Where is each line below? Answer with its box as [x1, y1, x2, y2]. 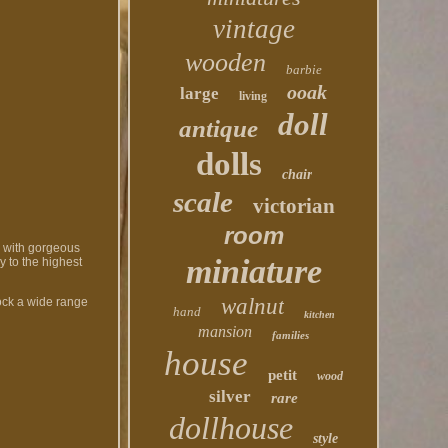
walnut [220, 294, 284, 319]
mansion [198, 323, 253, 340]
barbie [286, 62, 323, 77]
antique [179, 115, 259, 142]
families [272, 329, 310, 341]
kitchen [303, 309, 335, 320]
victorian [252, 194, 335, 218]
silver [209, 387, 252, 406]
